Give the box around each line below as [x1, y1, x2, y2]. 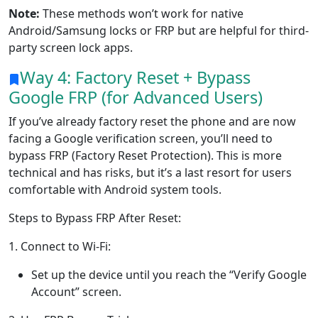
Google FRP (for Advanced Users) [9, 86, 263, 109]
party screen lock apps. [9, 40, 133, 56]
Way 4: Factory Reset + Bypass [20, 66, 251, 89]
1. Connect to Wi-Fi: [9, 238, 111, 255]
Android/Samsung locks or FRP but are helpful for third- [9, 23, 309, 39]
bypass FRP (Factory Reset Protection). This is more [9, 148, 282, 164]
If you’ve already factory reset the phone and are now [9, 114, 296, 130]
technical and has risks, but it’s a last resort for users [9, 165, 292, 181]
